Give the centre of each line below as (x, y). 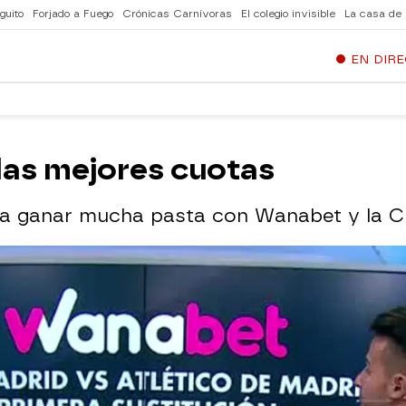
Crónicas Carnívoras (177, 14)
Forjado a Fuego (73, 14)
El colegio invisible (288, 14)
